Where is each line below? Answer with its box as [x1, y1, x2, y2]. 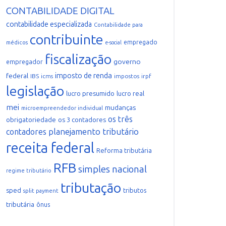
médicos [6, 39, 28, 46]
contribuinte [30, 32, 103, 48]
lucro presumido [66, 89, 115, 97]
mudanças [105, 103, 136, 112]
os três [108, 115, 133, 124]
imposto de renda [55, 71, 112, 80]
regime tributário [6, 167, 51, 174]
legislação [6, 83, 64, 99]
